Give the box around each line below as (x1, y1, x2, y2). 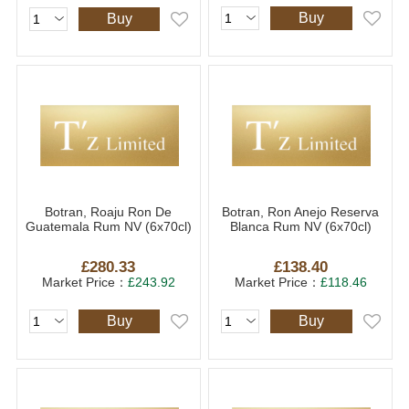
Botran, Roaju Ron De (45, 204, 173, 220)
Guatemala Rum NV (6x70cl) (25, 219, 192, 235)
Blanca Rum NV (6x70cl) (229, 219, 372, 235)
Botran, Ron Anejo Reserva (222, 204, 380, 220)
